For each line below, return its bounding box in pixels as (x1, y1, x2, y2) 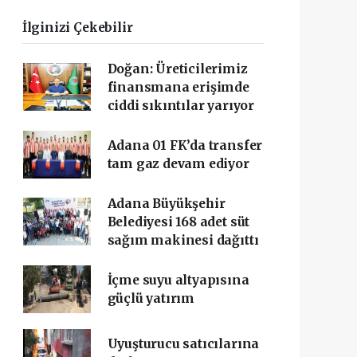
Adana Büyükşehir (107, 195, 226, 211)
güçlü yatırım (107, 290, 195, 306)
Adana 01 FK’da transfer (107, 137, 263, 153)
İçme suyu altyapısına (107, 272, 249, 288)
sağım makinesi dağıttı (107, 232, 259, 248)
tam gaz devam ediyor (107, 155, 249, 171)
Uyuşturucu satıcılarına (107, 335, 260, 351)
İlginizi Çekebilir (22, 19, 133, 35)
